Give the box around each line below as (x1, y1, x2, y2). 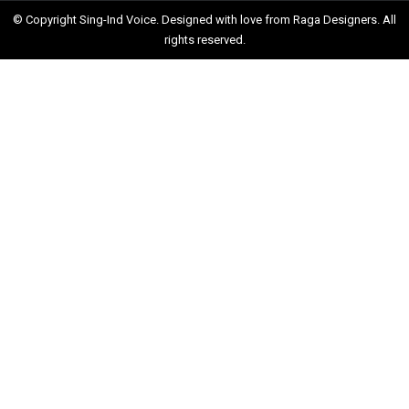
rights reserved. (163, 33, 246, 47)
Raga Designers (293, 13, 377, 27)
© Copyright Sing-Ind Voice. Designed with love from (13, 13, 293, 27)
